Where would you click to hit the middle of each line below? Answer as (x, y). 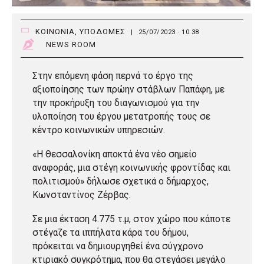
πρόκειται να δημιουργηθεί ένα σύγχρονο (118, 246)
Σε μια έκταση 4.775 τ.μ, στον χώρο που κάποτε (131, 219)
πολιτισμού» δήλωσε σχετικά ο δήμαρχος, (121, 181)
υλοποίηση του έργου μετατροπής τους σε (121, 116)
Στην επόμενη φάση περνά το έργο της (113, 76)
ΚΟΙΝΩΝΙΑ (55, 31)
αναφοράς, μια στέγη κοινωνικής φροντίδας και (131, 168)
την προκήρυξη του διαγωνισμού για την (116, 103)
